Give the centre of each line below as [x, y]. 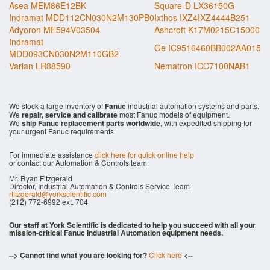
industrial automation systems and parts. [193, 106]
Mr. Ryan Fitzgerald [41, 178]
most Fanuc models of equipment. [174, 114]
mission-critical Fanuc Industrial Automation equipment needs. [116, 233]
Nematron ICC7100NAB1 [202, 66]
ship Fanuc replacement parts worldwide [91, 123]
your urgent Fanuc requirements [61, 131]
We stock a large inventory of [57, 106]
